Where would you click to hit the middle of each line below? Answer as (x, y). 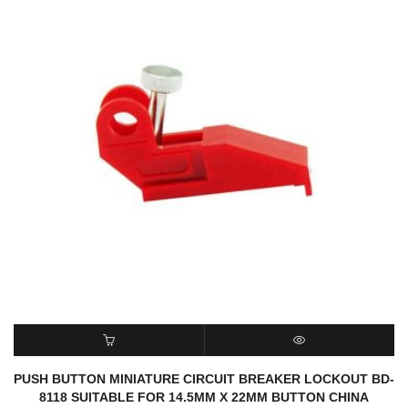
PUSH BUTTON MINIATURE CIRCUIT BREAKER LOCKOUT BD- (204, 379)
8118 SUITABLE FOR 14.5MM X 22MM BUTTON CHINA (204, 397)
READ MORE (109, 372)
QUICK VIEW (299, 372)
